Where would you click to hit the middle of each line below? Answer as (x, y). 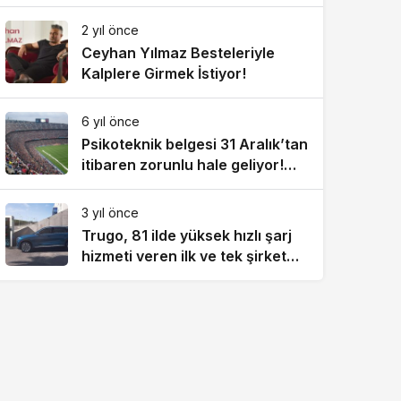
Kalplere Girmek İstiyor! (164, 73)
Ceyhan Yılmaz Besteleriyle (178, 53)
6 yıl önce (111, 121)
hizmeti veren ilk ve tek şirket (184, 256)
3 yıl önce (110, 213)
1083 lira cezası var (150, 185)
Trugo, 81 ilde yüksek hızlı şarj (187, 235)
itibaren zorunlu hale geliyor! (183, 165)
